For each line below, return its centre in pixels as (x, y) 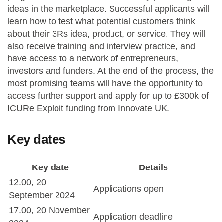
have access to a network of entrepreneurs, (93, 58)
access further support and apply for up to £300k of (108, 96)
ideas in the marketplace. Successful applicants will (109, 9)
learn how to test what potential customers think (101, 21)
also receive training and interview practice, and (101, 46)
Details (153, 167)
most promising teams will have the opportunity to (105, 83)
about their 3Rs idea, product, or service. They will (106, 34)
